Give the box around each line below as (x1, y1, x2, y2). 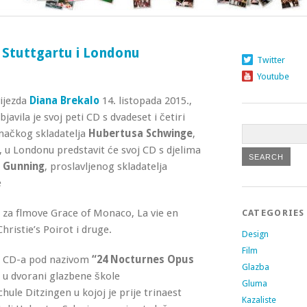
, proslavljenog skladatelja (45, 160, 167, 173)
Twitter (256, 55, 285, 65)
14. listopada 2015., (99, 95, 195, 107)
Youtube (256, 71, 289, 82)
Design (241, 229, 269, 239)
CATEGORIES (241, 208, 305, 218)
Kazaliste (241, 295, 276, 305)
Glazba (241, 262, 269, 272)
